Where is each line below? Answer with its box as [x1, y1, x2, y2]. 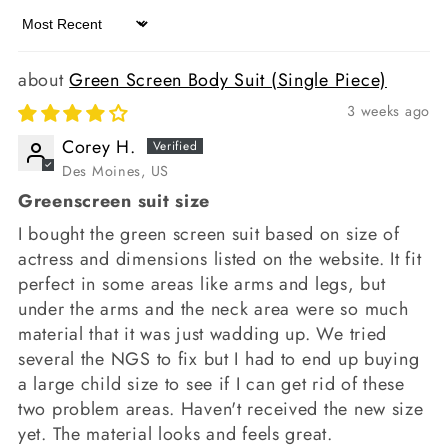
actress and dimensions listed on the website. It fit [18, 245, 422, 272]
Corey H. [62, 133, 136, 160]
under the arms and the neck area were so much [18, 295, 409, 322]
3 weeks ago [347, 100, 430, 121]
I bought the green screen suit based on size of [18, 220, 400, 247]
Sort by [17, 21, 76, 48]
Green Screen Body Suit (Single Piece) [69, 66, 387, 93]
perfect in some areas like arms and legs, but [18, 270, 386, 297]
